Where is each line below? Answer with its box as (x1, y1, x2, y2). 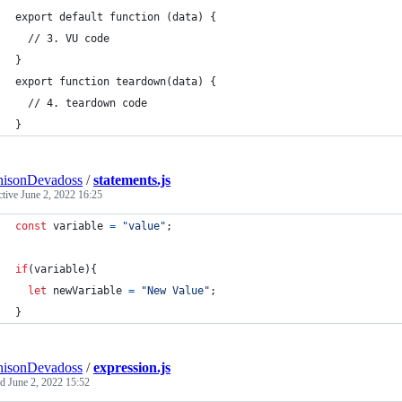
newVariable (53, 284, 122, 297)
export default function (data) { (15, 11, 216, 23)
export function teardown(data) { (15, 75, 216, 88)
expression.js (93, 360, 170, 375)
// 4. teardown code (15, 97, 147, 109)
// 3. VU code (15, 32, 109, 45)
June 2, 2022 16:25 (21, 188, 102, 201)
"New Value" (141, 284, 210, 297)
